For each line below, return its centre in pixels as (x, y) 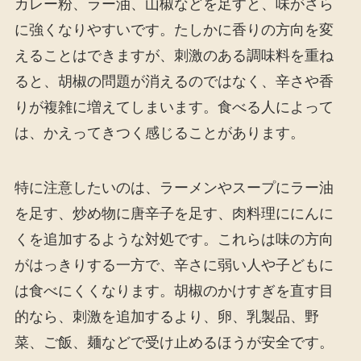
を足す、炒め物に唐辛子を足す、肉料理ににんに (174, 213)
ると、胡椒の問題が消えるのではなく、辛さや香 (174, 81)
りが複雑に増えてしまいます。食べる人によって (174, 107)
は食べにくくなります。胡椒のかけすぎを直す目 (174, 290)
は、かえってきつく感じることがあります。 (159, 133)
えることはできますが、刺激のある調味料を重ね (174, 55)
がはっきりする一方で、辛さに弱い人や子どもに (174, 265)
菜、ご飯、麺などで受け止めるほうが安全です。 (174, 342)
